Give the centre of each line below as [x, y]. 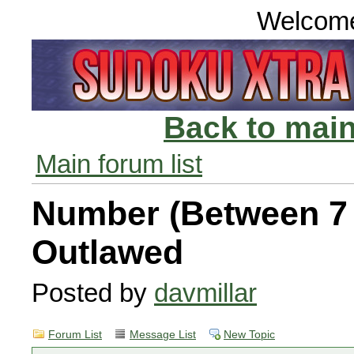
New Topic [249, 335]
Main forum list [119, 164]
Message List [163, 335]
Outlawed [107, 252]
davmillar [205, 293]
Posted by [93, 293]
